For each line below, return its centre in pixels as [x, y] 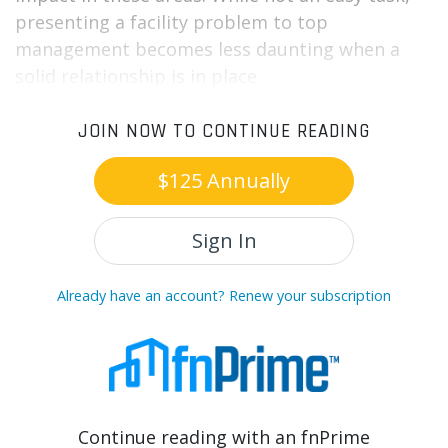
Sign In [224, 241]
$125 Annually [224, 181]
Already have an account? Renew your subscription [224, 296]
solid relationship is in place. [138, 76]
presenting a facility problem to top [171, 22]
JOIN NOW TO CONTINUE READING [224, 132]
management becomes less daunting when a [207, 49]
